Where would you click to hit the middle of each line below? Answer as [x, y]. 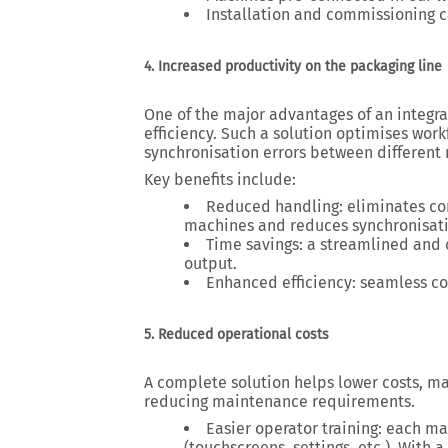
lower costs [378, 382]
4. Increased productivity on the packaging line [293, 66]
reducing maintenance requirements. [279, 401]
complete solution [223, 382]
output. [210, 263]
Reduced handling [272, 206]
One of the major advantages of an [270, 114]
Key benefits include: [220, 179]
